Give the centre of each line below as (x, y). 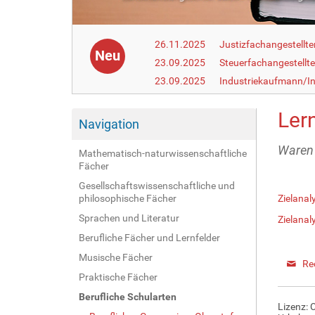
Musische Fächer (116, 257)
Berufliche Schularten (128, 296)
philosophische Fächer (128, 198)
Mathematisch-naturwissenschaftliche (163, 153)
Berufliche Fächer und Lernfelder (149, 237)
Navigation (109, 124)
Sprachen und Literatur (129, 218)
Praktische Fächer (118, 277)
